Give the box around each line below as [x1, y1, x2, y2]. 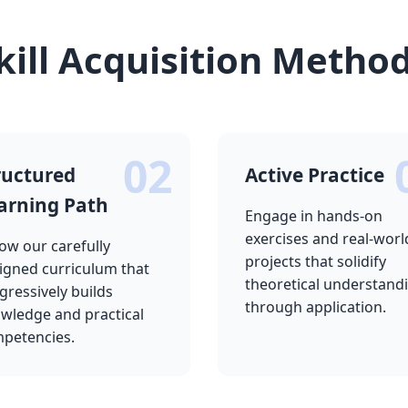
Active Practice [245, 162, 384, 188]
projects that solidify [245, 251, 386, 271]
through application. [245, 297, 386, 317]
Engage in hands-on [245, 206, 382, 226]
